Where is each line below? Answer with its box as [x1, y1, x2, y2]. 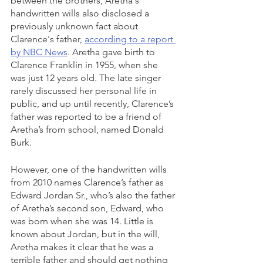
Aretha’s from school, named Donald [11, 124, 166, 136]
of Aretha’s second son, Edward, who [11, 203, 166, 214]
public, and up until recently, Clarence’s [11, 98, 176, 110]
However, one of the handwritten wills [11, 164, 169, 176]
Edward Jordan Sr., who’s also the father [11, 190, 177, 201]
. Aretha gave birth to [68, 46, 157, 58]
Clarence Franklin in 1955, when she [11, 59, 160, 71]
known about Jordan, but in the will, [11, 228, 162, 240]
